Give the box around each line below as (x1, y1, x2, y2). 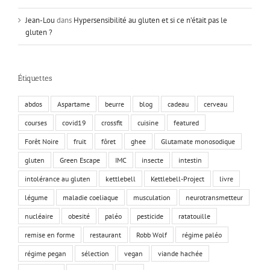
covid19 (62, 118, 86, 127)
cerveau (204, 99, 227, 108)
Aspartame (57, 99, 90, 108)
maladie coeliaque (63, 192, 118, 202)
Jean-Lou (25, 14, 55, 25)
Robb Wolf (136, 230, 167, 239)
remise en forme (25, 230, 75, 239)
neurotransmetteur (186, 192, 243, 202)
